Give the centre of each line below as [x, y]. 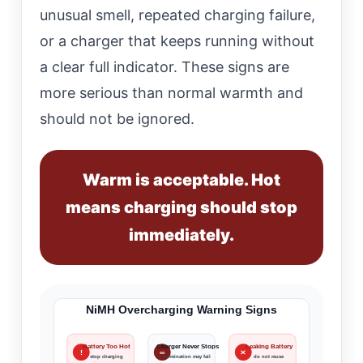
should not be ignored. [117, 118]
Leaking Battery [269, 346]
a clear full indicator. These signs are [164, 66]
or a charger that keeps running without [177, 41]
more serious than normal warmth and [171, 92]
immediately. [181, 235]
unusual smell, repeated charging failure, [177, 15]
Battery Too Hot [107, 346]
